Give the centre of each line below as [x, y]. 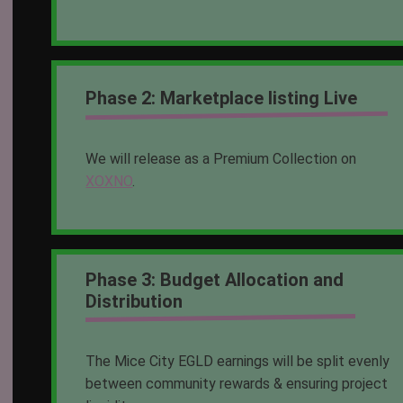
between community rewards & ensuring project [237, 384]
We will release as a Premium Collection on [221, 158]
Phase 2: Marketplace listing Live [222, 98]
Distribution [134, 301]
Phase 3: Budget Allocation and [215, 279]
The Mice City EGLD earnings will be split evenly [238, 362]
